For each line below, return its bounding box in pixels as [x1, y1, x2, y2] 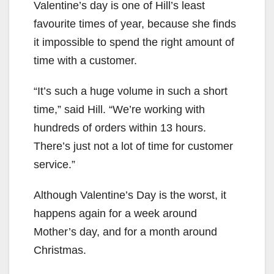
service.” [34, 158, 75, 171]
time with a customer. [34, 54, 137, 67]
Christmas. [34, 244, 86, 257]
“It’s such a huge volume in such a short [34, 85, 228, 98]
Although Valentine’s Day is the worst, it [34, 189, 226, 202]
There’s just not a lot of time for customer [34, 140, 233, 153]
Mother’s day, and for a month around [34, 226, 217, 239]
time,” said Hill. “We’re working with [34, 103, 205, 116]
